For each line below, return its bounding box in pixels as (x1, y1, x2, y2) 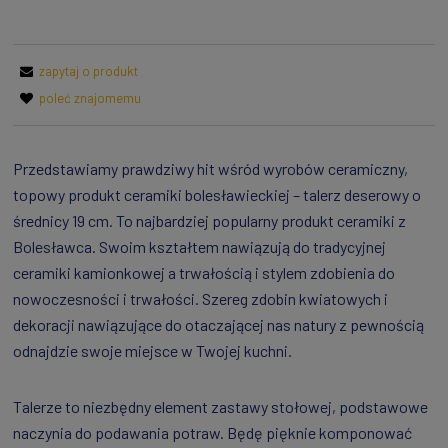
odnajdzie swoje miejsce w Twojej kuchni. (13, 340, 292, 360)
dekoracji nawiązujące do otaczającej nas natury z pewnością (13, 314, 424, 334)
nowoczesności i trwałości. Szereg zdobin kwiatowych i (13, 288, 388, 308)
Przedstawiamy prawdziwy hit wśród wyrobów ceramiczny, (13, 158, 408, 178)
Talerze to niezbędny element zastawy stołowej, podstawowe (13, 396, 428, 416)
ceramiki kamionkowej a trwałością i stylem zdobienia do (13, 262, 395, 282)
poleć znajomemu (39, 89, 141, 106)
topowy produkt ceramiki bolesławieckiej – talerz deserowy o (13, 184, 421, 204)
